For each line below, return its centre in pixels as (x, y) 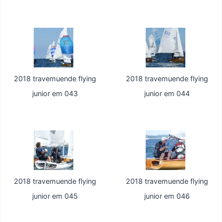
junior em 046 (167, 196)
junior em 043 (55, 94)
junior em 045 (55, 196)
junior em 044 (167, 94)
